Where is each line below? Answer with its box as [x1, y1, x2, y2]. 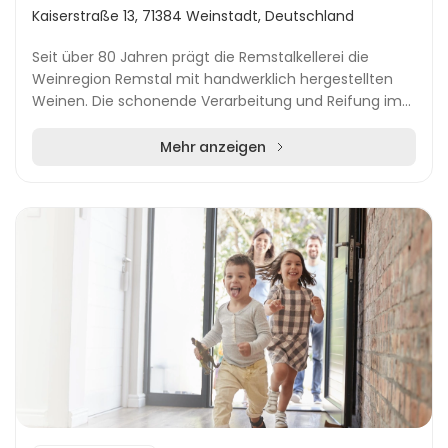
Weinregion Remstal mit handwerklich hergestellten [32, 69, 393, 89]
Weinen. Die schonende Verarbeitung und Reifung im [32, 91, 402, 111]
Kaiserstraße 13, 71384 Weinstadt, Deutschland [32, 6, 354, 26]
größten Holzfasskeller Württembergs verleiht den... [32, 113, 389, 133]
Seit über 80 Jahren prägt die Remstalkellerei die [32, 47, 369, 67]
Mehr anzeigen [160, 137, 266, 157]
